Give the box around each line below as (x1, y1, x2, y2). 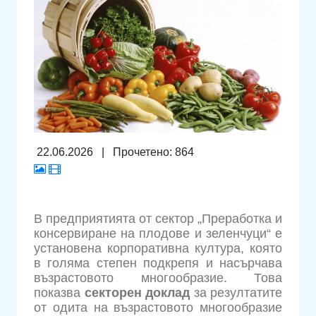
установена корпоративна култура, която (34, 241, 282, 256)
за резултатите (190, 286, 282, 300)
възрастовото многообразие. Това (34, 271, 282, 286)
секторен (84, 286, 142, 300)
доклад (145, 286, 190, 300)
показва (34, 286, 85, 300)
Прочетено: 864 (110, 146, 194, 159)
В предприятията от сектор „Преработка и (34, 212, 282, 226)
